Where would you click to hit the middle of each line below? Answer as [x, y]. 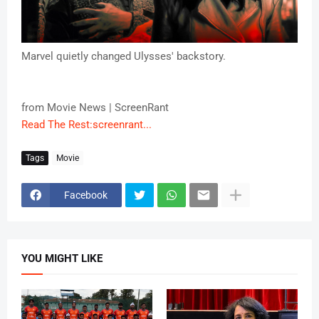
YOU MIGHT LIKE [62, 259]
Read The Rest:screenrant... [87, 125]
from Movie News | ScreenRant [95, 108]
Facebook [86, 195]
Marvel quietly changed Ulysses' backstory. [124, 57]
